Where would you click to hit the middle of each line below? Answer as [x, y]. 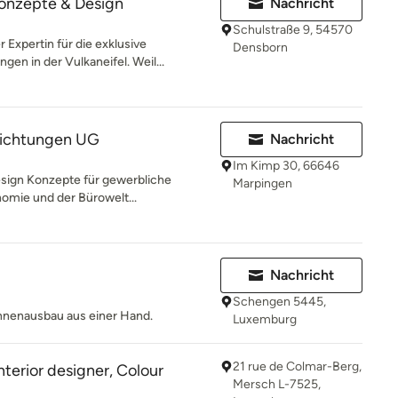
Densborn [260, 48]
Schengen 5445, [279, 302]
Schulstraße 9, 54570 [293, 30]
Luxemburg [265, 319]
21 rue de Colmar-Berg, [297, 366]
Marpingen [263, 183]
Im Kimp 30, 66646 [286, 166]
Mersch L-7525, [277, 384]
